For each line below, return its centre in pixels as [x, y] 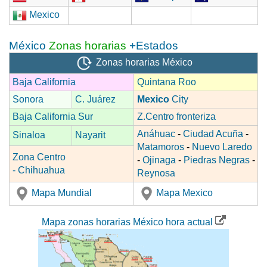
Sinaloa [29, 135]
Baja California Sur [53, 117]
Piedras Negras [217, 160]
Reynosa [156, 173]
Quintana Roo [167, 82]
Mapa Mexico [184, 193]
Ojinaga [159, 160]
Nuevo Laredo [222, 147]
